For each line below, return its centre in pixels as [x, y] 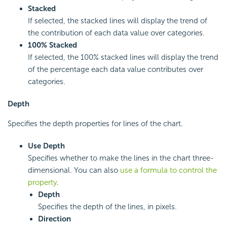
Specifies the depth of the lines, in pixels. [107, 206]
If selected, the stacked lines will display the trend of [118, 21]
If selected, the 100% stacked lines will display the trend [123, 57]
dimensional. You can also [74, 170]
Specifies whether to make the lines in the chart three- [121, 158]
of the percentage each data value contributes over [116, 69]
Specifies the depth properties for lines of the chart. [95, 123]
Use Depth [46, 146]
